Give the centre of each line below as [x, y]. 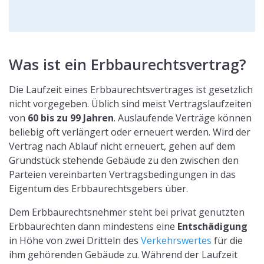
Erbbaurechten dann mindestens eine [93, 227]
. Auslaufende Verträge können [183, 118]
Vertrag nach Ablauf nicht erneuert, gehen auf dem [122, 146]
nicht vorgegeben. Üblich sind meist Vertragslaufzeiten [130, 104]
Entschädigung [212, 227]
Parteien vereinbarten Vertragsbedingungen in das [122, 175]
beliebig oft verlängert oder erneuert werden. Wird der [130, 132]
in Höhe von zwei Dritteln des [75, 241]
